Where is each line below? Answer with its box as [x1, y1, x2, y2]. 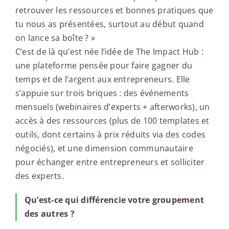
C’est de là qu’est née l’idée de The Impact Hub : [15, 46, 203, 58]
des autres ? [24, 208, 75, 220]
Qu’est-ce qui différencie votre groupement [24, 194, 204, 206]
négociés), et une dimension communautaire [15, 143, 193, 154]
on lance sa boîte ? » [15, 32, 96, 44]
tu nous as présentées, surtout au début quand [15, 18, 204, 30]
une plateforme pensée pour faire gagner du [15, 60, 193, 72]
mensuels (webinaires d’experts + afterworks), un [15, 101, 210, 113]
